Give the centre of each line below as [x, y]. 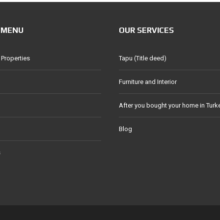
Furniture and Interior [148, 82]
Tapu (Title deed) [143, 58]
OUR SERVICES [146, 30]
